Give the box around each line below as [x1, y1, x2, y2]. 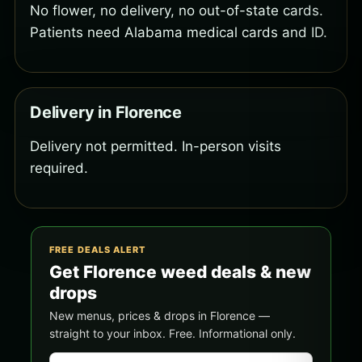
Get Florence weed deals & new [49, 262, 311, 283]
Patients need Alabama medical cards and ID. [30, 24, 327, 41]
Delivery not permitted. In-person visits [30, 138, 281, 155]
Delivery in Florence [30, 103, 182, 123]
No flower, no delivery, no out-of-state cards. [30, 2, 323, 19]
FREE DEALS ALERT [49, 244, 146, 256]
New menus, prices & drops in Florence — [49, 309, 270, 323]
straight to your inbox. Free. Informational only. [49, 326, 296, 341]
